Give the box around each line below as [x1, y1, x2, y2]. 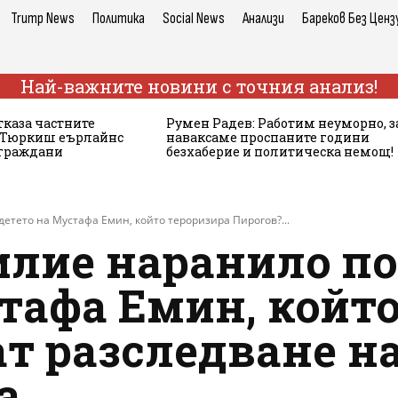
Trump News [11, 9, 75, 28]
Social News [163, 9, 225, 28]
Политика [92, 9, 145, 28]
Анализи [243, 9, 284, 28]
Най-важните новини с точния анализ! [20, 74, 378, 98]
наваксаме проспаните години [165, 128, 370, 146]
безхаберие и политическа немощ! [165, 142, 394, 160]
